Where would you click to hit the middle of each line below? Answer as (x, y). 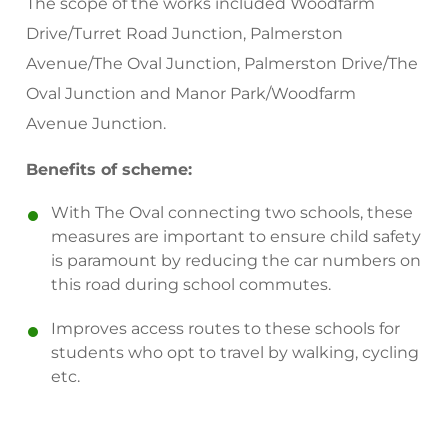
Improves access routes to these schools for (226, 328)
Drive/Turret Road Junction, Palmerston (185, 33)
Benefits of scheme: (109, 169)
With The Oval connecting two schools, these (232, 212)
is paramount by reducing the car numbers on (236, 260)
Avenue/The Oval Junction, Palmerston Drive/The (222, 63)
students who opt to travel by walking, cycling (235, 352)
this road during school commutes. (191, 284)
